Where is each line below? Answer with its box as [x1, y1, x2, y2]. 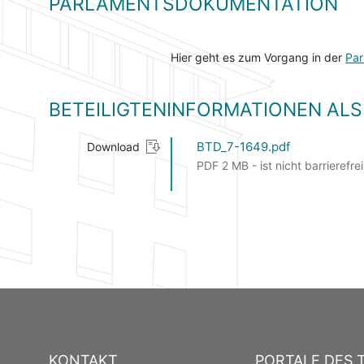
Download [87, 140, 140, 154]
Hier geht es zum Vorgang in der [171, 50, 345, 65]
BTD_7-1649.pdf [197, 139, 290, 155]
